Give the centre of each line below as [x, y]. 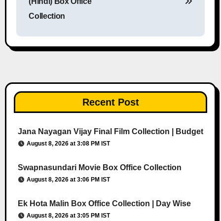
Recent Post [110, 102]
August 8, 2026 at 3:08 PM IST [68, 144]
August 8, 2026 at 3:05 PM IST [68, 216]
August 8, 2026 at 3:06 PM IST [68, 180]
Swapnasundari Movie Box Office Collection [99, 168]
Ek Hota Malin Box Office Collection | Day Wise [104, 204]
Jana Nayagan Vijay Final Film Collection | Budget [110, 132]
